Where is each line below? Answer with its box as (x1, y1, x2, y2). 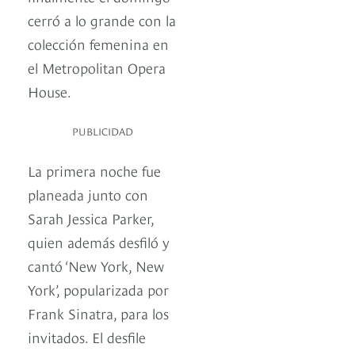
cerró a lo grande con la (28, 10, 176, 30)
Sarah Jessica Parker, (28, 208, 154, 228)
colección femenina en (28, 33, 169, 54)
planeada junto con (28, 184, 148, 204)
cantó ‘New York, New (28, 255, 164, 276)
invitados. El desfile (28, 326, 146, 347)
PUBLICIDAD (72, 124, 133, 139)
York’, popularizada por (28, 279, 169, 300)
